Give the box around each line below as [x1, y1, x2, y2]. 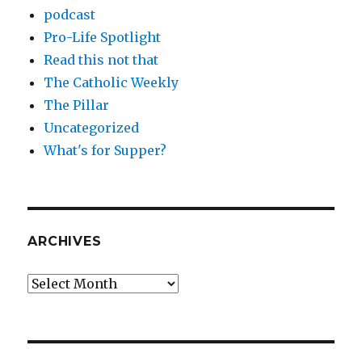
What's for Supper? [44, 141, 167, 158]
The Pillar [44, 96, 110, 113]
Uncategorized [44, 119, 140, 136]
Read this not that [44, 51, 159, 68]
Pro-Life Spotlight [44, 28, 162, 45]
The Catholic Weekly [44, 74, 179, 90]
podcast [44, 6, 96, 23]
